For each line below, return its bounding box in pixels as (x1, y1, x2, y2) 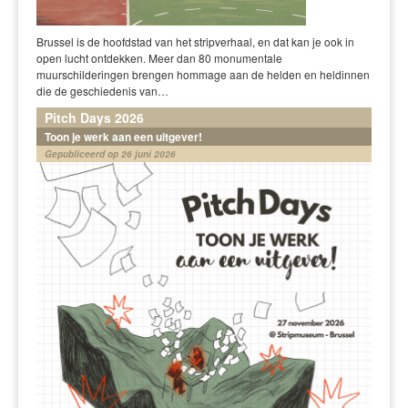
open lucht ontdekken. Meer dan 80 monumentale (36, 50, 282, 66)
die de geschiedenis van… (36, 83, 168, 98)
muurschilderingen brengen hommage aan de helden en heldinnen (36, 66, 370, 82)
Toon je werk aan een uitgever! (45, 128, 202, 145)
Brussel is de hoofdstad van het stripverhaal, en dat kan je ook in (36, 34, 354, 49)
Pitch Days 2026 (45, 108, 144, 127)
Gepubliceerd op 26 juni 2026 (45, 148, 176, 160)
